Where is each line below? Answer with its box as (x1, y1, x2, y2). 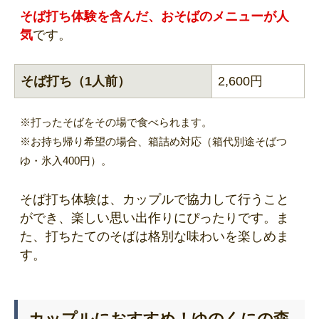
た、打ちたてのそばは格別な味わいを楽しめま (20, 229, 289, 244)
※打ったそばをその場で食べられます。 (20, 115, 212, 128)
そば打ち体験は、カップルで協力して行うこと (20, 192, 289, 206)
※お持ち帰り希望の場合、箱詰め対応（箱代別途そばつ (20, 135, 287, 147)
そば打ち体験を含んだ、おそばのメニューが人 (20, 9, 289, 23)
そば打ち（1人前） (21, 73, 130, 88)
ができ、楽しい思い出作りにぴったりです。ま (20, 210, 289, 225)
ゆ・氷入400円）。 (20, 154, 112, 167)
